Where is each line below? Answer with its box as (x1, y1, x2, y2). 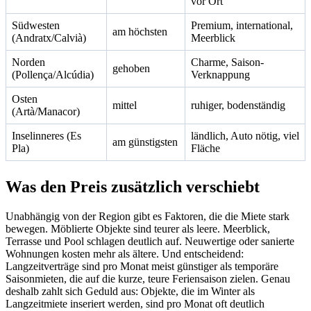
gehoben (112, 62, 150, 74)
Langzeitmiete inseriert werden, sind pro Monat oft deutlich (6, 297, 264, 310)
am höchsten (112, 25, 167, 37)
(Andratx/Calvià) (12, 31, 86, 44)
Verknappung (191, 68, 250, 81)
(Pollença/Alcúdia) (12, 68, 94, 81)
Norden (12, 56, 45, 68)
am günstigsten (112, 135, 178, 148)
